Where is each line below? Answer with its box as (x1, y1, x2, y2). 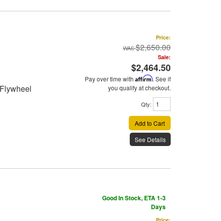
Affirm (135, 74, 152, 82)
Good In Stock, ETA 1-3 (102, 193, 166, 203)
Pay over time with (85, 74, 135, 83)
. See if (152, 74, 171, 83)
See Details (135, 135, 166, 144)
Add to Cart (135, 119, 165, 128)
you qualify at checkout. (108, 83, 171, 92)
